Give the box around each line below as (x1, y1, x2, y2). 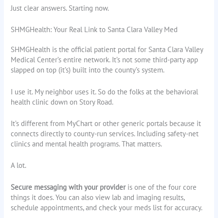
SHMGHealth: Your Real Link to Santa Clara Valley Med (11, 25, 178, 35)
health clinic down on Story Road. (11, 97, 114, 107)
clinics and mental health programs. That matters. (11, 139, 163, 148)
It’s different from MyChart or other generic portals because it (11, 118, 201, 128)
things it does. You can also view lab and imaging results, (11, 192, 185, 202)
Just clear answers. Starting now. (11, 3, 109, 13)
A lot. (11, 161, 27, 170)
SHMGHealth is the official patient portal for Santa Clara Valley (11, 45, 203, 54)
